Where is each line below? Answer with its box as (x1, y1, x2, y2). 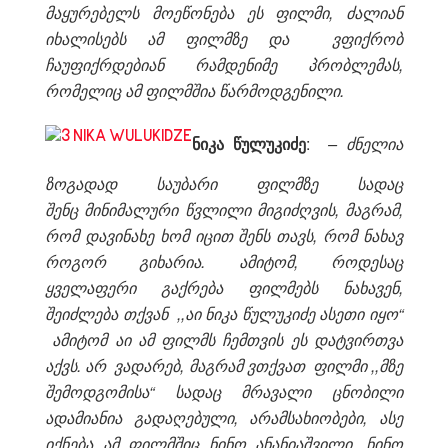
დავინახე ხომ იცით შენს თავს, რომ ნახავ (84, 223, 404, 247)
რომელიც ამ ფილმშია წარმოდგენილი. (45, 78, 344, 102)
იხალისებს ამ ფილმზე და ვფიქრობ (45, 26, 403, 50)
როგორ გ (45, 249, 149, 273)
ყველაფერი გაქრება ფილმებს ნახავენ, (45, 275, 403, 299)
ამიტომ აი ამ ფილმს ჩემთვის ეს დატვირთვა (45, 327, 403, 351)
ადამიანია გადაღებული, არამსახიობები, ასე (45, 405, 403, 429)
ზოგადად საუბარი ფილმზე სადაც (45, 171, 403, 195)
